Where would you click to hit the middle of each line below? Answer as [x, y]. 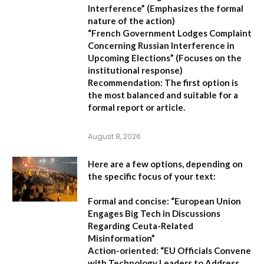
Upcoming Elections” [131, 57]
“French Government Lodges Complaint [170, 33]
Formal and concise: [128, 201]
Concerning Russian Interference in [161, 45]
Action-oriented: [123, 250]
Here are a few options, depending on [165, 164]
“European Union [205, 201]
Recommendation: [125, 82]
